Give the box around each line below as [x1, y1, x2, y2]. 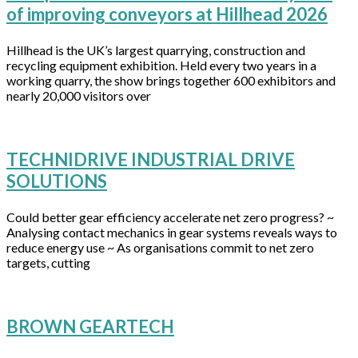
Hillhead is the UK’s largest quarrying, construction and [6, 42, 305, 58]
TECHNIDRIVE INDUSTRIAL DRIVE [6, 149, 295, 171]
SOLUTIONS [6, 170, 107, 193]
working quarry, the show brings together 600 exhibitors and [6, 73, 336, 89]
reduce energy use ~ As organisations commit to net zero [6, 240, 314, 256]
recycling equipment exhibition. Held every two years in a [6, 58, 316, 74]
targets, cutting [6, 255, 90, 271]
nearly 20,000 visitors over [6, 88, 151, 104]
